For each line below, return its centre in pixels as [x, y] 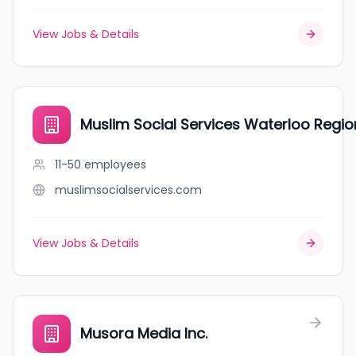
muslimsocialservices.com [128, 190]
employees [115, 164]
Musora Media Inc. [144, 333]
